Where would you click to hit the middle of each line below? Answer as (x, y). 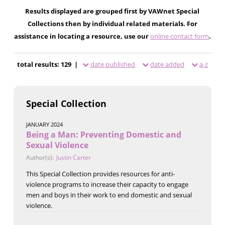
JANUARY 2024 (44, 124)
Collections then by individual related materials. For (112, 23)
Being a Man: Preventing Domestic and (103, 134)
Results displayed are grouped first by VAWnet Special (113, 11)
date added (167, 64)
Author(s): (40, 157)
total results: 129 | (48, 64)
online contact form (179, 36)
